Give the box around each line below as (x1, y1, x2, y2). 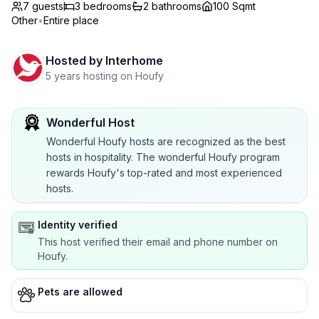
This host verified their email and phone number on (38, 236, 278, 248)
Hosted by (46, 53, 103, 68)
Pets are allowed (38, 286, 122, 298)
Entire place (43, 14, 99, 26)
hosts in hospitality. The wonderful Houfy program (46, 151, 280, 163)
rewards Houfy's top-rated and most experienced (46, 167, 282, 179)
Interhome (105, 53, 163, 68)
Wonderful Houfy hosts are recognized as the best (46, 135, 286, 147)
